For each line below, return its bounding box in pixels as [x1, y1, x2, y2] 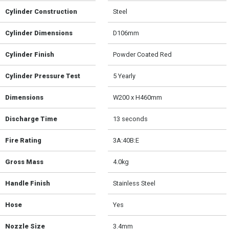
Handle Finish [5, 179, 50, 188]
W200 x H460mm [113, 94, 163, 102]
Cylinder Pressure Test [5, 72, 80, 80]
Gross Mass [5, 158, 43, 166]
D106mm [113, 29, 140, 37]
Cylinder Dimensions [5, 29, 73, 37]
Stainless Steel [113, 179, 156, 188]
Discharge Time [5, 115, 57, 123]
